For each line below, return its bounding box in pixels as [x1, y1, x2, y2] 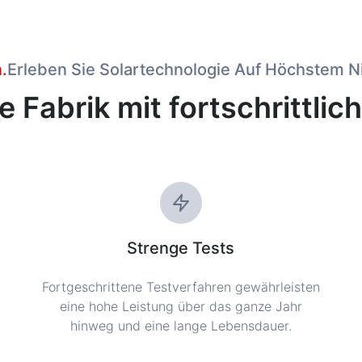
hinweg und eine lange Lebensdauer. [69, 317, 292, 334]
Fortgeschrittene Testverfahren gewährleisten [41, 278, 320, 295]
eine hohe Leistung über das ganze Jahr [59, 297, 302, 314]
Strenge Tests [127, 238, 235, 258]
